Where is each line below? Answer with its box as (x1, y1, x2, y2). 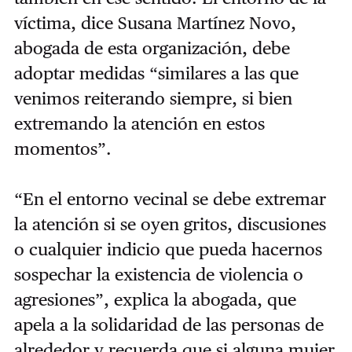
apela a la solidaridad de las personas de (13, 314, 324, 335)
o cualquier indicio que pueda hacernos (13, 239, 322, 260)
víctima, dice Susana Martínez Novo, (13, 13, 296, 34)
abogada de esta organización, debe (13, 38, 290, 59)
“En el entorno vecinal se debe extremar (13, 189, 326, 210)
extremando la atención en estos (13, 113, 265, 134)
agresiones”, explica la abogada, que (13, 289, 296, 310)
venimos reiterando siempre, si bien (13, 88, 292, 109)
